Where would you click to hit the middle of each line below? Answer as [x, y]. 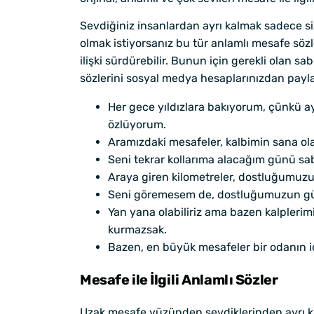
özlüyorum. [137, 124]
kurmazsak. [137, 229]
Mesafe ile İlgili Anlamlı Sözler [179, 279]
